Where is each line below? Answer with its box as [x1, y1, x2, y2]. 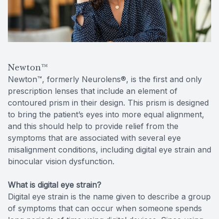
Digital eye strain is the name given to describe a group [8, 191, 211, 201]
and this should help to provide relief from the [8, 121, 178, 131]
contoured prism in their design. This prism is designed [8, 97, 209, 108]
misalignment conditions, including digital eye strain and [8, 144, 211, 154]
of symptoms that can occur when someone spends [8, 203, 202, 213]
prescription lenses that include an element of [8, 86, 177, 96]
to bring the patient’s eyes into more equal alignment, [8, 109, 204, 119]
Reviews [10, 9, 40, 19]
